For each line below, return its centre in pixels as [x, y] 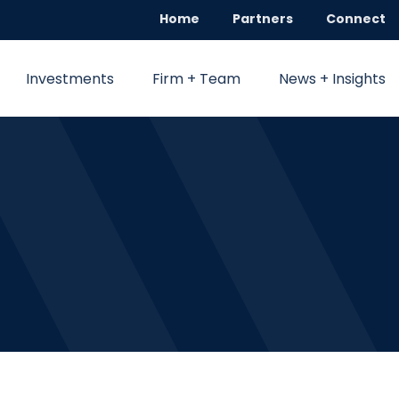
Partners [263, 19]
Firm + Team [196, 78]
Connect [356, 19]
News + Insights [332, 78]
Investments [70, 78]
